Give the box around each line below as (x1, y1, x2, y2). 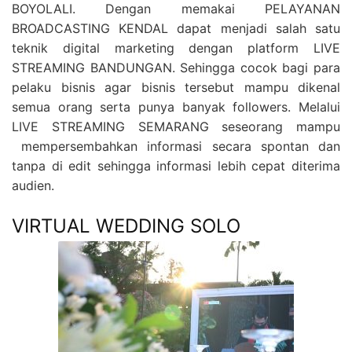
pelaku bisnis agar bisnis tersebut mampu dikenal (12, 79, 340, 95)
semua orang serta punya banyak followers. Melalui (12, 99, 340, 115)
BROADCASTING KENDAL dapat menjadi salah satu (12, 20, 340, 36)
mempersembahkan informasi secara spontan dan (12, 138, 340, 154)
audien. (12, 178, 54, 193)
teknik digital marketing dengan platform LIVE (12, 40, 340, 56)
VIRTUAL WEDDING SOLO (12, 214, 240, 237)
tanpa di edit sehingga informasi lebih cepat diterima (12, 158, 340, 174)
